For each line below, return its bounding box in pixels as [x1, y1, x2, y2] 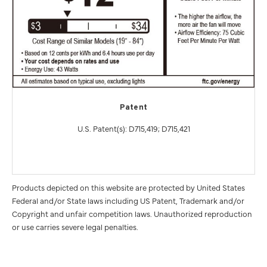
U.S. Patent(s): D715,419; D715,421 [77, 123, 190, 134]
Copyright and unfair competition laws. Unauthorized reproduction [12, 207, 252, 219]
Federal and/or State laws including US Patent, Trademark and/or [12, 194, 244, 206]
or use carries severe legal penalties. [12, 221, 138, 232]
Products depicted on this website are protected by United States [12, 181, 245, 193]
